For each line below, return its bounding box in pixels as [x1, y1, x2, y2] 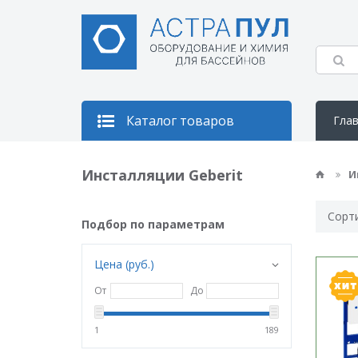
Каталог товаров [126, 112, 234, 129]
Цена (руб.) [94, 257, 154, 272]
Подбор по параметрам [82, 217, 225, 232]
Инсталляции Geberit [82, 165, 243, 185]
